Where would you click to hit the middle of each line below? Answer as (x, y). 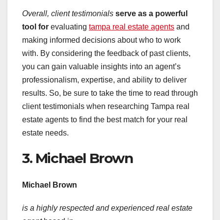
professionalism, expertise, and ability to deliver (104, 80)
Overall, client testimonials (68, 14)
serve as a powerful (151, 14)
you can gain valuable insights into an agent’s (101, 67)
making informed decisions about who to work (101, 40)
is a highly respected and (66, 208)
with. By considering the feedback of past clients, (106, 54)
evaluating (69, 27)
